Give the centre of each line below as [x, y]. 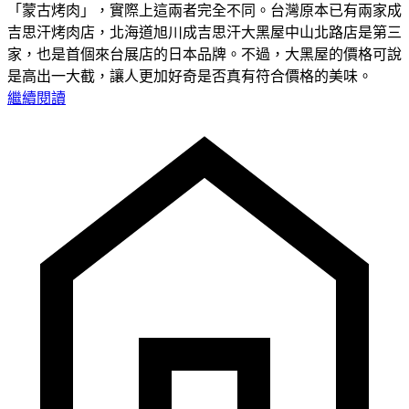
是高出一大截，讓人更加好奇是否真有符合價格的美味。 [190, 76]
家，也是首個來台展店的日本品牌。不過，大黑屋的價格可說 [204, 54]
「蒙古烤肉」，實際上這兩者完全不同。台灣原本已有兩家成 [204, 10]
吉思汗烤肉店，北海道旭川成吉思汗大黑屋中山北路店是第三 [204, 32]
